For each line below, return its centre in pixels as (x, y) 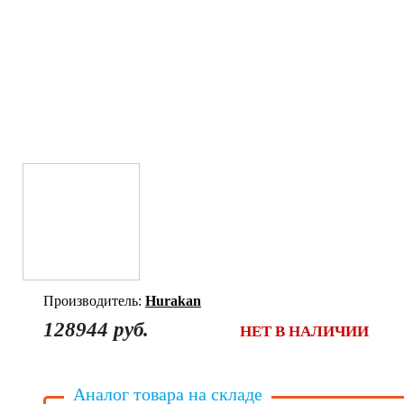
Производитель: (94, 300)
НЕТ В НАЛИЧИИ (304, 331)
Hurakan (173, 300)
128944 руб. (96, 329)
